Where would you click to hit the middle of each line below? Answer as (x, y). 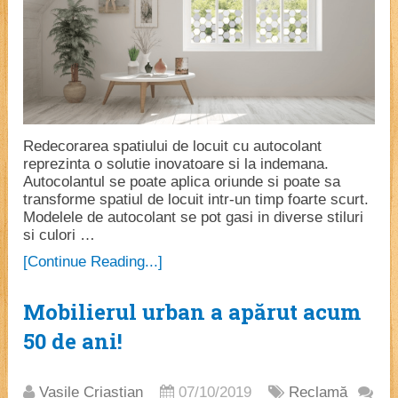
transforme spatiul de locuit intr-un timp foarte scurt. (196, 199)
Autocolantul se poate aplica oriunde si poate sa (182, 181)
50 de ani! (73, 341)
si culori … (60, 235)
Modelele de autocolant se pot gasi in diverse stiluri (194, 217)
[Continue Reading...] (93, 261)
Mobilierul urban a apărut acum (192, 311)
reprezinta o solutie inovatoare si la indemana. (176, 163)
